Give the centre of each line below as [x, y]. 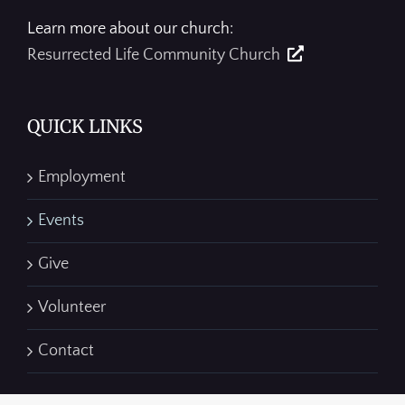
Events [61, 221]
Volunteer [72, 308]
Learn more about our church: [130, 29]
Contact [66, 351]
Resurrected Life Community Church [154, 56]
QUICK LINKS [85, 127]
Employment [82, 178]
